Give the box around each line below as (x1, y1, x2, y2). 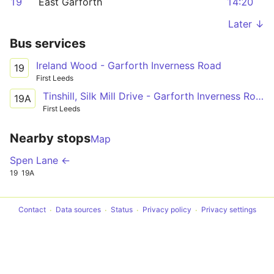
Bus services (10, 36, 86, 51)
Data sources (55, 205, 101, 215)
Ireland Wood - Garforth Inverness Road (36, 59, 221, 72)
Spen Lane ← (10, 154, 70, 166)
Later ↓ (228, 18, 264, 30)
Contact (18, 205, 46, 215)
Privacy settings (201, 205, 256, 215)
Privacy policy (142, 205, 191, 215)
